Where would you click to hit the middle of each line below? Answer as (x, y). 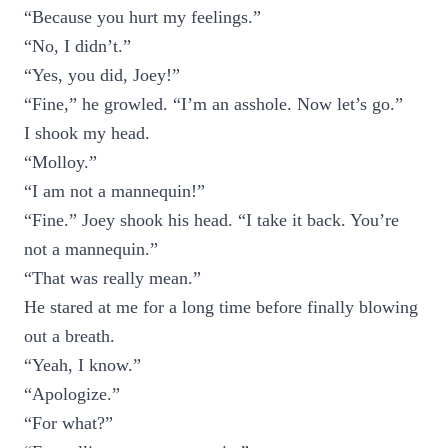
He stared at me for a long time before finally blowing (221, 307)
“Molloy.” (60, 162)
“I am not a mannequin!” (114, 191)
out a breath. (69, 336)
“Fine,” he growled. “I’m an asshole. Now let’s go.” (213, 104)
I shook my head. (87, 133)
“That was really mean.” (112, 278)
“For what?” (68, 423)
